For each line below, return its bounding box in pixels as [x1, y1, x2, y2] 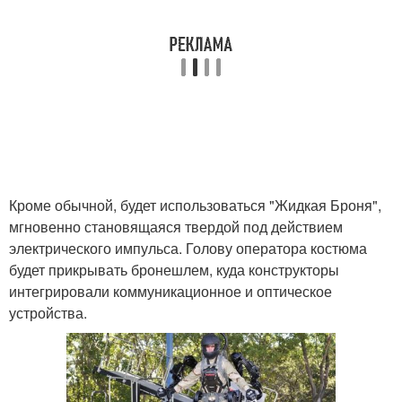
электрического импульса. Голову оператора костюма [9, 238, 367, 258]
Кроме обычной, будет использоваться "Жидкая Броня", [9, 195, 381, 215]
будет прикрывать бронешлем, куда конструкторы [9, 259, 339, 280]
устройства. [9, 302, 87, 323]
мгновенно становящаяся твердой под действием [9, 216, 343, 237]
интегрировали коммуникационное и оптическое [9, 281, 332, 301]
